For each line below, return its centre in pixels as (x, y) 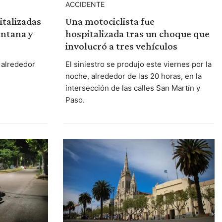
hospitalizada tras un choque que (137, 34)
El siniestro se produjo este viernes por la (138, 64)
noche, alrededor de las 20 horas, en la (133, 76)
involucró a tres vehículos (121, 46)
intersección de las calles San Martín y (133, 88)
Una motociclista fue (110, 22)
